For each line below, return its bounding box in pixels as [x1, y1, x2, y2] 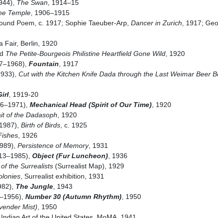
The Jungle [15, 182, 53, 190]
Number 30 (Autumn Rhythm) [25, 192, 122, 200]
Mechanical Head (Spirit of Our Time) [29, 100, 152, 109]
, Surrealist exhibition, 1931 [20, 172, 104, 180]
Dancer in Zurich [130, 18, 182, 27]
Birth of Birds [20, 121, 60, 129]
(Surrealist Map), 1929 [53, 162, 124, 170]
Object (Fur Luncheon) [32, 151, 108, 160]
